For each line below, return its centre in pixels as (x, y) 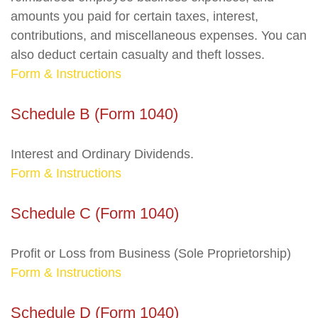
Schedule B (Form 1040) (94, 114)
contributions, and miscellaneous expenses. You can (159, 35)
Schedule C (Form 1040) (95, 213)
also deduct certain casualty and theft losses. (138, 55)
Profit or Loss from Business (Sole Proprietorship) (151, 253)
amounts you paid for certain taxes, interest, (135, 16)
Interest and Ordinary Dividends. (102, 154)
